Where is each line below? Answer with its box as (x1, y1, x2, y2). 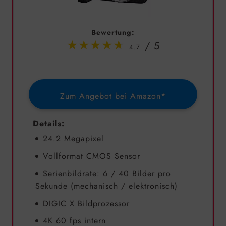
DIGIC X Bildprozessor (42, 197, 130, 209)
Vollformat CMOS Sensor (42, 150, 140, 162)
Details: (33, 118, 65, 130)
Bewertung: (91, 27, 135, 38)
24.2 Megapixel (42, 133, 104, 145)
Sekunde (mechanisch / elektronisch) (35, 180, 178, 192)
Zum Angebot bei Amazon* (60, 90, 166, 102)
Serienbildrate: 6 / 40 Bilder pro (42, 167, 171, 180)
